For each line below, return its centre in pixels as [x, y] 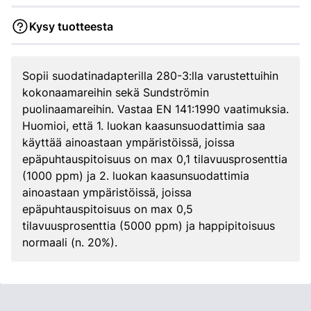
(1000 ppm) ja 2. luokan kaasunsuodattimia [136, 176]
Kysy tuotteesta [71, 26]
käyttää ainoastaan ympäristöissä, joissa [128, 142]
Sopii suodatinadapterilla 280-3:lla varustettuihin [150, 76]
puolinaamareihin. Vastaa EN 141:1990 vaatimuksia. [155, 109]
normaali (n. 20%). [70, 242]
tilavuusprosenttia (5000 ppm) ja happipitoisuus [149, 226]
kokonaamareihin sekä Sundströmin [116, 92]
